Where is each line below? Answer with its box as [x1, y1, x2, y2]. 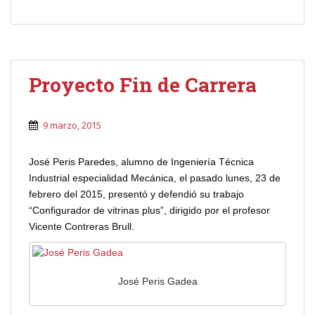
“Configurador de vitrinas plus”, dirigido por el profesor [29, 205, 270, 217]
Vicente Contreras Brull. [29, 221, 134, 233]
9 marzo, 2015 [43, 119, 101, 132]
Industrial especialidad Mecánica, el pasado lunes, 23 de [29, 172, 281, 184]
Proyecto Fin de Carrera [29, 72, 257, 98]
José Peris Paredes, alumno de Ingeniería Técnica [29, 156, 254, 168]
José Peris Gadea [117, 275, 198, 287]
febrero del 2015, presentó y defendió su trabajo [29, 188, 244, 200]
